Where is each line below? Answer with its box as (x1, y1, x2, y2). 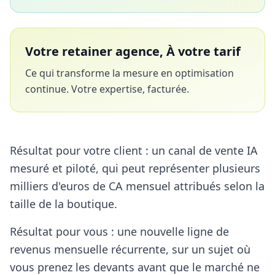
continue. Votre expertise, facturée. (25, 82, 189, 96)
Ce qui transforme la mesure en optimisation (25, 66, 234, 80)
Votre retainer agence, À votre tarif (25, 42, 241, 60)
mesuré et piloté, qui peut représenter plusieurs (10, 160, 260, 176)
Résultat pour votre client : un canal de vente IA (10, 142, 258, 158)
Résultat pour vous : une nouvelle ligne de (10, 223, 229, 239)
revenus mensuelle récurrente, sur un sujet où (10, 241, 250, 257)
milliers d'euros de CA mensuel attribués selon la (10, 178, 265, 193)
